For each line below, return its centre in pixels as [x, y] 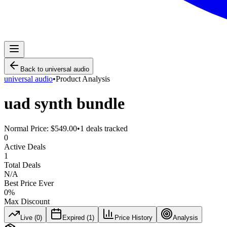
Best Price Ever [29, 183]
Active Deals [25, 146]
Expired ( [75, 217]
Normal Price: [27, 128]
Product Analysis [83, 79]
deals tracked [106, 128]
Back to [33, 69]
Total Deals [22, 165]
